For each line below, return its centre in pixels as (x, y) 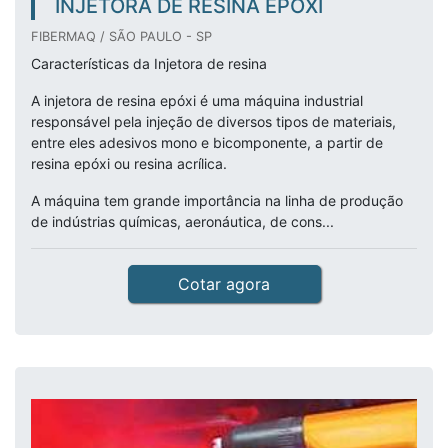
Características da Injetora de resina (149, 63)
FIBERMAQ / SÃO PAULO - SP (121, 36)
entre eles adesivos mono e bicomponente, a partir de (207, 142)
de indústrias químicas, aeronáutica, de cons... (182, 221)
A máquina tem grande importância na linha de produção (217, 200)
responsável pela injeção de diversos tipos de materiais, (213, 121)
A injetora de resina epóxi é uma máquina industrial (197, 100)
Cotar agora (224, 284)
